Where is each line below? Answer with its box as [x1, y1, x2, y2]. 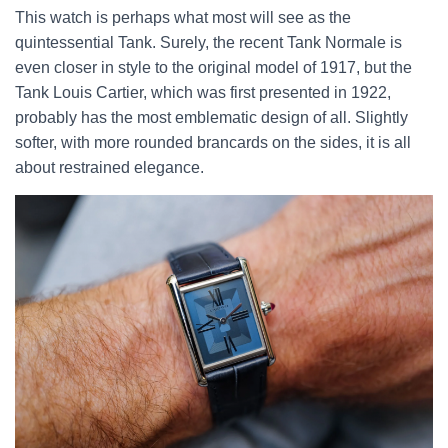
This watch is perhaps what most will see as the [15, 8, 351, 26]
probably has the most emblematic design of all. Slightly [15, 108, 408, 126]
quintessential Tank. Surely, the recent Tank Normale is [15, 33, 402, 51]
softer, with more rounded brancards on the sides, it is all [15, 133, 411, 151]
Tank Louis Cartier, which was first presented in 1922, [15, 83, 391, 101]
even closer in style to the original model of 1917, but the [15, 58, 412, 76]
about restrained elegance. [15, 158, 204, 176]
